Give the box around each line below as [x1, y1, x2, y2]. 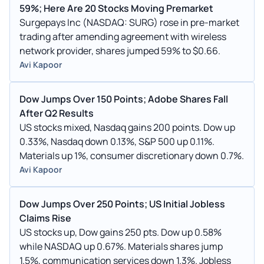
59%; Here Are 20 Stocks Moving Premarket [19, 1, 213, 15]
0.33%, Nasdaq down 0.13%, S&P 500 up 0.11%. [19, 134, 214, 148]
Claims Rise [19, 211, 71, 225]
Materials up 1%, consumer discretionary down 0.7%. [19, 148, 244, 162]
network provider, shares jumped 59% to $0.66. [19, 44, 220, 57]
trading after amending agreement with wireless [19, 29, 226, 43]
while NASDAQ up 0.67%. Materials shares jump [19, 239, 223, 253]
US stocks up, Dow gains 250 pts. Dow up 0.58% [19, 225, 222, 239]
